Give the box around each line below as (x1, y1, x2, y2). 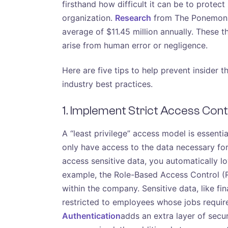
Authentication (62, 210, 121, 221)
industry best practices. (62, 79, 153, 90)
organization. (62, 12, 115, 23)
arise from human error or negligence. (62, 40, 208, 50)
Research (115, 12, 151, 23)
